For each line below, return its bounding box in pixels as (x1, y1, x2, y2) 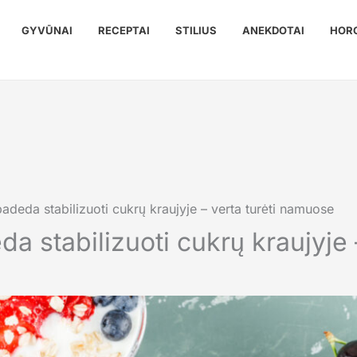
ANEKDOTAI (242, 23, 304, 37)
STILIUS (175, 23, 217, 37)
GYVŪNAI (22, 23, 73, 37)
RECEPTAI (98, 23, 150, 37)
